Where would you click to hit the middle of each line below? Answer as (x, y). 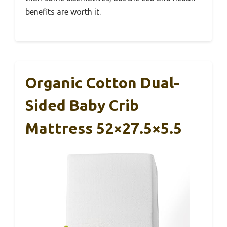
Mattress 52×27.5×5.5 (104, 128)
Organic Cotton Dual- (102, 83)
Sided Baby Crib (82, 106)
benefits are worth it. (63, 12)
